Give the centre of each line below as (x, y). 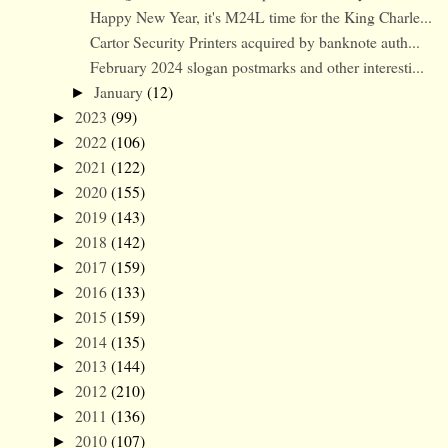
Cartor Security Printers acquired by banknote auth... (255, 42)
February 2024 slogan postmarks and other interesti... (257, 67)
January (120, 92)
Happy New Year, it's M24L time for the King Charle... (261, 17)
